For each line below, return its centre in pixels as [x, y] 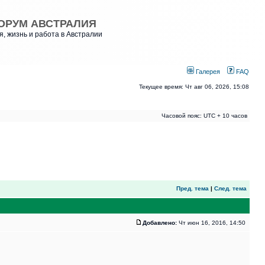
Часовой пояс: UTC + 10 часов [204, 116]
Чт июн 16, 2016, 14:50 [212, 223]
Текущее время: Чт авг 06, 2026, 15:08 [194, 87]
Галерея [207, 72]
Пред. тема [193, 188]
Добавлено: [160, 223]
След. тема [230, 188]
